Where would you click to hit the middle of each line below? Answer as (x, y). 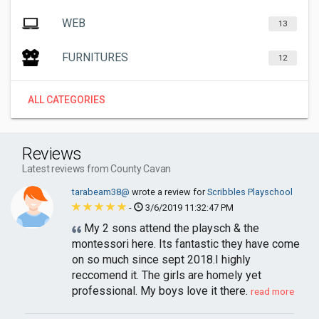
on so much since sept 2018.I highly (161, 260)
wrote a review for (169, 192)
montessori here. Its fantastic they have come (186, 244)
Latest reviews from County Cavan (97, 169)
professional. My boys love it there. (161, 291)
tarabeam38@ (102, 192)
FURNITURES (95, 57)
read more (272, 291)
